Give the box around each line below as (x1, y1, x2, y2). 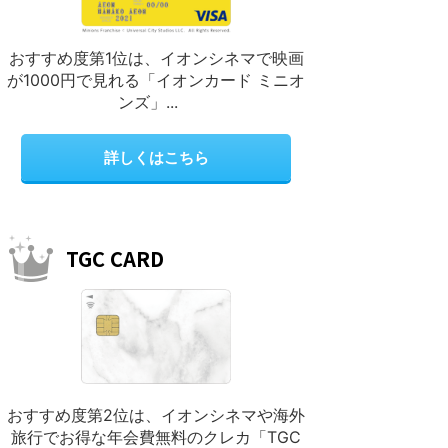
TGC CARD (66, 243, 164, 273)
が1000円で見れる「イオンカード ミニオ (7, 69, 305, 90)
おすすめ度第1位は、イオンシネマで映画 (8, 47, 304, 68)
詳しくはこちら (103, 147, 209, 167)
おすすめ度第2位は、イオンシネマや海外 (7, 404, 305, 425)
